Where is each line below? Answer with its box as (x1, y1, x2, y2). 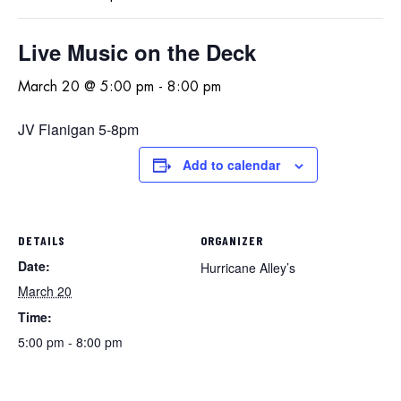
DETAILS (18, 232, 65, 248)
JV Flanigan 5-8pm (18, 118, 139, 140)
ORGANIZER (200, 232, 263, 248)
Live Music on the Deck (18, 36, 256, 67)
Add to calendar (183, 155, 280, 174)
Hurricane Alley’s (200, 258, 295, 277)
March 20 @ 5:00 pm (18, 79, 154, 94)
